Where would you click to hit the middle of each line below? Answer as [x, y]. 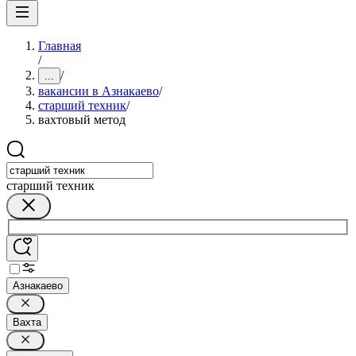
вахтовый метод [82, 120]
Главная [60, 46]
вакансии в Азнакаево [99, 91]
